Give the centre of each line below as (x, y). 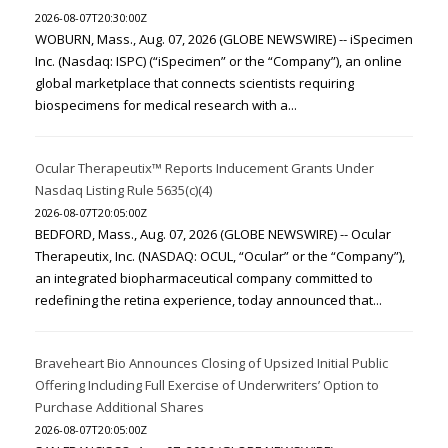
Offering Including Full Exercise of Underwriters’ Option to (207, 385)
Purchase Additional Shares (119, 407)
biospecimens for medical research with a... (166, 105)
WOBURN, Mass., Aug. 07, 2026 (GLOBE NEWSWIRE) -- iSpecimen (224, 39)
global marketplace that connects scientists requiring (194, 83)
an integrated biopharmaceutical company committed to (204, 278)
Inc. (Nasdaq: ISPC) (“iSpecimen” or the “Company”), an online (218, 61)
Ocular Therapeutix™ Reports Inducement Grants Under (204, 168)
